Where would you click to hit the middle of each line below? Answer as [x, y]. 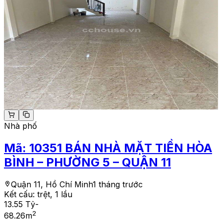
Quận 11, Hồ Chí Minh [52, 184]
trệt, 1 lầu [55, 194]
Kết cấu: [21, 194]
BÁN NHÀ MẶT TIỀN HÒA [139, 148]
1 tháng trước [118, 184]
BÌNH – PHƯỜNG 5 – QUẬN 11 [87, 163]
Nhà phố [21, 126]
